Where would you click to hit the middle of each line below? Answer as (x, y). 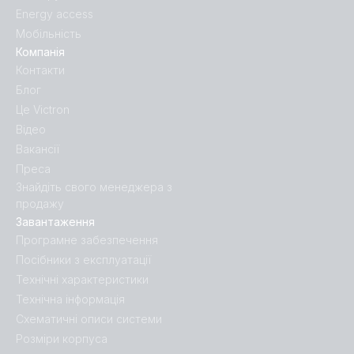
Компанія (40, 52)
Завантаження (55, 222)
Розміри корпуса (62, 339)
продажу (40, 204)
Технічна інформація (70, 299)
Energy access (55, 14)
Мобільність (49, 34)
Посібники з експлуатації (83, 260)
